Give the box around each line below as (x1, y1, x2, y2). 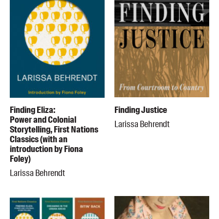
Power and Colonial (10, 114, 76, 126)
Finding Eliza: (10, 104, 55, 116)
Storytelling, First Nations (10, 124, 98, 136)
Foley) (10, 153, 31, 165)
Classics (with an (10, 133, 67, 146)
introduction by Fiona (10, 143, 83, 155)
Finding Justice (114, 104, 167, 116)
